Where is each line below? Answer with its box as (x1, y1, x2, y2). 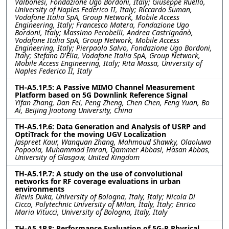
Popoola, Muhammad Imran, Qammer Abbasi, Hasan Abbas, (15, 144, 210, 154)
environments (15, 184, 64, 194)
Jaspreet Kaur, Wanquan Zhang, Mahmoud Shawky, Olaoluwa (15, 136, 211, 147)
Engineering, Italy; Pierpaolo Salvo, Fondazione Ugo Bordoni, (15, 42, 212, 53)
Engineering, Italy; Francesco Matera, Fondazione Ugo (15, 19, 189, 30)
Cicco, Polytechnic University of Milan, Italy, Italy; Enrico (15, 199, 196, 209)
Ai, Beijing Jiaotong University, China (15, 105, 132, 115)
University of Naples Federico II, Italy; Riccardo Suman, (15, 4, 192, 14)
